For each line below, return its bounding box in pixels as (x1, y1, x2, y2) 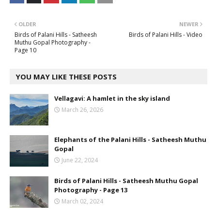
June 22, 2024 (62, 156, 98, 165)
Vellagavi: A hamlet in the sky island (54, 94, 170, 103)
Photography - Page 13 (54, 186, 127, 195)
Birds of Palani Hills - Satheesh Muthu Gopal (54, 176, 198, 186)
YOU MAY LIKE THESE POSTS (15, 72, 117, 82)
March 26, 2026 (62, 106, 103, 114)
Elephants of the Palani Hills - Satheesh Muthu (54, 135, 206, 144)
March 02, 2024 (62, 197, 103, 206)
